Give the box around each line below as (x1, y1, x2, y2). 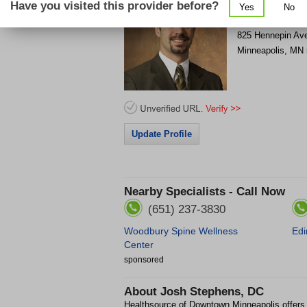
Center (124, 239, 153, 250)
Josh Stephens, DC (160, 284, 264, 298)
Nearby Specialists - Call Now (124, 185, 285, 198)
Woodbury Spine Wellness (124, 225, 238, 236)
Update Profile (132, 129, 192, 139)
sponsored (124, 254, 164, 265)
